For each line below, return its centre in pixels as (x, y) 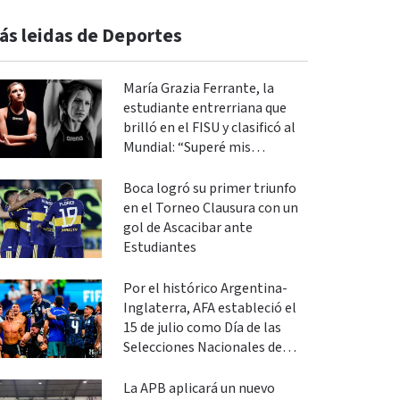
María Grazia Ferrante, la (198, 89)
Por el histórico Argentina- (205, 289)
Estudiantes (159, 248)
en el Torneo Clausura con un (210, 208)
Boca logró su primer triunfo (209, 189)
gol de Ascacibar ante (187, 228)
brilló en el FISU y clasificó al (209, 128)
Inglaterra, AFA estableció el (209, 308)
